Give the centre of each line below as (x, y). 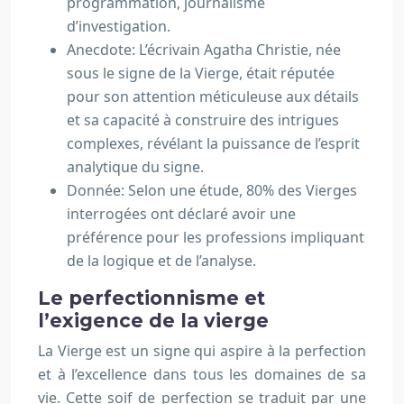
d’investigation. (119, 26)
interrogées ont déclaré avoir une (181, 214)
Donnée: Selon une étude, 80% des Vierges (212, 190)
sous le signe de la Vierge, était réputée (201, 73)
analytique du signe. (135, 167)
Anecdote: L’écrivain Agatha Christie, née (204, 50)
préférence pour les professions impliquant (216, 237)
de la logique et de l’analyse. (161, 261)
